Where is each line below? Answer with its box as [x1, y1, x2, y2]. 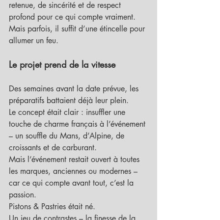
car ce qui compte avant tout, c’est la [9, 178, 136, 188]
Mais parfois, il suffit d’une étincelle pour [9, 24, 147, 34]
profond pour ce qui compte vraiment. [9, 12, 138, 22]
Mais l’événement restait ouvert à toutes [9, 154, 142, 165]
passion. [9, 190, 36, 200]
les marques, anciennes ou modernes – [9, 166, 140, 176]
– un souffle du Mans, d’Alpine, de [9, 131, 127, 141]
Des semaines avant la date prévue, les [9, 83, 141, 94]
